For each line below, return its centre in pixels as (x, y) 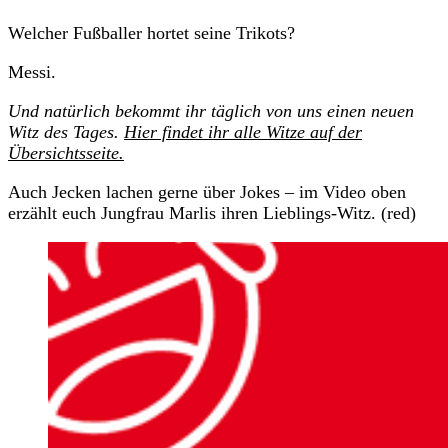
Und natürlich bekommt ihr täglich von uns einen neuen (211, 110)
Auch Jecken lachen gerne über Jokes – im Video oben (207, 191)
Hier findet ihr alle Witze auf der (243, 131)
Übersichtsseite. (66, 152)
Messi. (32, 71)
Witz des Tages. (66, 131)
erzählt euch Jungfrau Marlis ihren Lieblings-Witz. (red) (212, 212)
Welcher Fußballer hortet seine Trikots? (151, 32)
